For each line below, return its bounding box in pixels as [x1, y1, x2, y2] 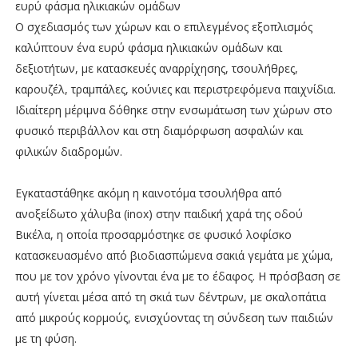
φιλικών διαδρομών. [14, 143, 122, 159]
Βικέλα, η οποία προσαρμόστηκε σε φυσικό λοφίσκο [14, 226, 292, 242]
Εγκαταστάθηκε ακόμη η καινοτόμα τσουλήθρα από [14, 185, 282, 201]
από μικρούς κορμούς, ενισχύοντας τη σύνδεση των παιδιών [14, 309, 333, 325]
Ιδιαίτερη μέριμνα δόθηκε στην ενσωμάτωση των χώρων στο [14, 101, 332, 117]
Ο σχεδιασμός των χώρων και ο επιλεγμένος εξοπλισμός [14, 18, 312, 34]
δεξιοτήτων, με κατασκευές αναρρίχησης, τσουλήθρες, [14, 60, 298, 76]
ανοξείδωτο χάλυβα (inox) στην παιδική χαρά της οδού [14, 205, 303, 221]
